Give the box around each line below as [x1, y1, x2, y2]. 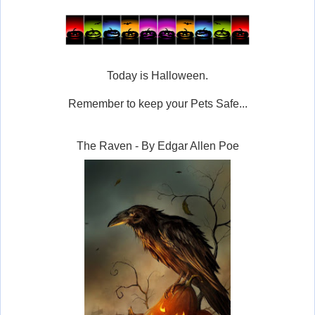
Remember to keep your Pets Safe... [67, 97, 247, 110]
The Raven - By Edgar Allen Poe [76, 139, 239, 152]
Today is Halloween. [107, 69, 208, 82]
